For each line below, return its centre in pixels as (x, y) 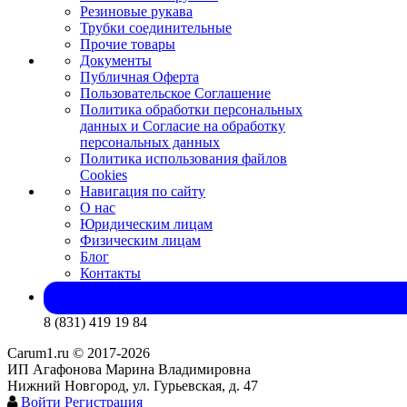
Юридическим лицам (146, 224)
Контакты (110, 273)
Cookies (104, 175)
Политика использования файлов (184, 159)
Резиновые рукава (136, 12)
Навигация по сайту (143, 192)
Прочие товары (128, 45)
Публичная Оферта (139, 77)
